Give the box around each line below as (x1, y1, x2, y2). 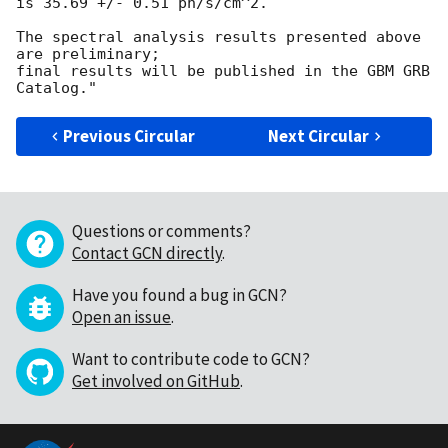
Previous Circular (63, 125, 196, 148)
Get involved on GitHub (72, 370, 240, 393)
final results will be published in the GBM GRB (16, 62, 430, 81)
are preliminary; (16, 45, 160, 64)
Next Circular (268, 125, 370, 148)
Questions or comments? (72, 220, 251, 243)
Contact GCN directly (72, 242, 222, 265)
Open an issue (72, 306, 171, 329)
